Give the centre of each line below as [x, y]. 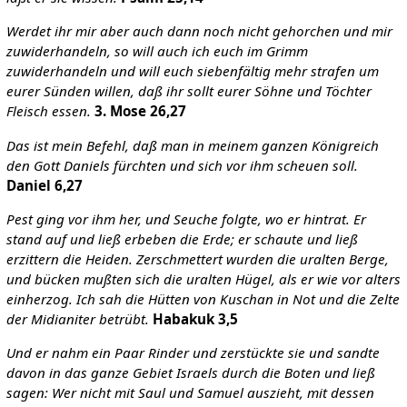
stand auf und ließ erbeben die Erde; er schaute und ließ [182, 238]
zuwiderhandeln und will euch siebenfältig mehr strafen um [192, 71]
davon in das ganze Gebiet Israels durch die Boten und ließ [190, 372]
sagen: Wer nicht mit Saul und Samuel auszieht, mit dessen [190, 392]
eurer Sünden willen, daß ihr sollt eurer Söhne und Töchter [189, 91]
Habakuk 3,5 [195, 318]
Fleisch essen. [48, 111]
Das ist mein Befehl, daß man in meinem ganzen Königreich [192, 145]
